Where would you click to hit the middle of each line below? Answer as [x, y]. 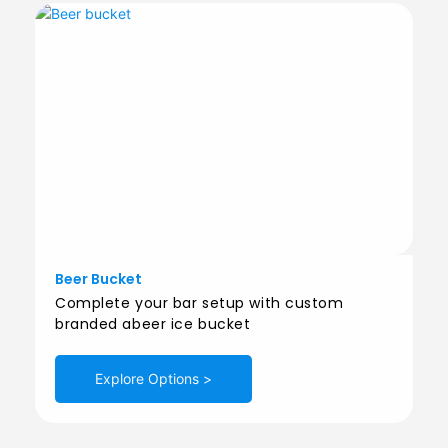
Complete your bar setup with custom [199, 303]
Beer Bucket [98, 279]
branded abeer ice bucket [153, 324]
